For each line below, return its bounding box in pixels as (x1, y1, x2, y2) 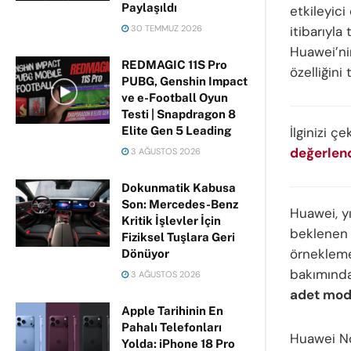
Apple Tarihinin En (121, 304, 223, 317)
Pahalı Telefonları (121, 320, 222, 334)
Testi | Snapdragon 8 (121, 107, 236, 121)
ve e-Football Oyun (121, 91, 228, 104)
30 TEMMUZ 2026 (128, 23, 202, 34)
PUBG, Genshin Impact (121, 74, 248, 88)
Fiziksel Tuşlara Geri (121, 230, 235, 244)
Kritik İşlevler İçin (121, 214, 221, 227)
